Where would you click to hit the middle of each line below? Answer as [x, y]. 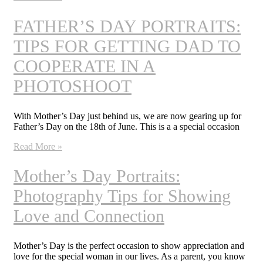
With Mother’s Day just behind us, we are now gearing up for [127, 116]
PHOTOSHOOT [73, 86]
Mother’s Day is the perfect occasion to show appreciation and [129, 246]
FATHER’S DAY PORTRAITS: [127, 26]
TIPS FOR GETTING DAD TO [127, 46]
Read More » [38, 146]
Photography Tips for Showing [122, 196]
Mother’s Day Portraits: [97, 176]
